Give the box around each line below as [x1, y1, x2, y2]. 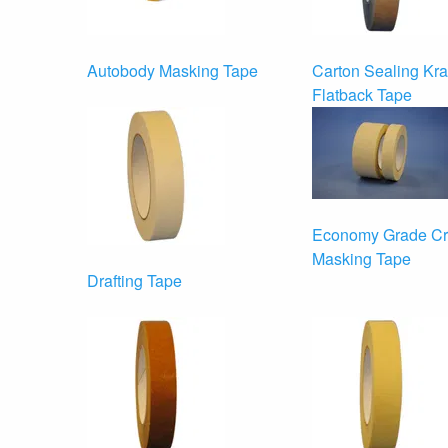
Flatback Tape [312, 82, 412, 106]
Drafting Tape [87, 268, 182, 292]
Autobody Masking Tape [87, 58, 258, 82]
